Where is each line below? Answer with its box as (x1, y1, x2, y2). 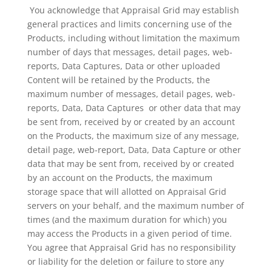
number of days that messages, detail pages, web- (27, 46, 233, 58)
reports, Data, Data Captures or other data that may (27, 102, 240, 114)
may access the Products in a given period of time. (27, 228, 232, 239)
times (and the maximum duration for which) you (27, 214, 227, 225)
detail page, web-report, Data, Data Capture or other (27, 144, 241, 155)
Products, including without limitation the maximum (27, 32, 240, 44)
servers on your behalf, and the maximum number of (27, 200, 244, 211)
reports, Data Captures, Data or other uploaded (27, 60, 220, 72)
